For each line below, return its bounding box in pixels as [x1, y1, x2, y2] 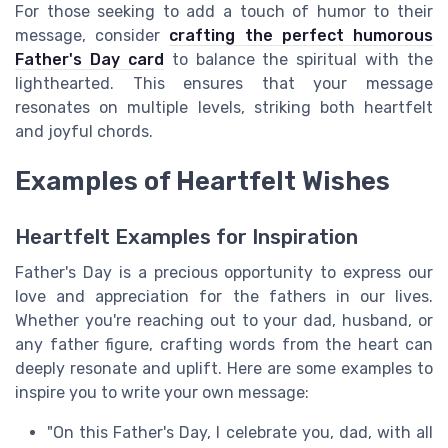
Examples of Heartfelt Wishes [15, 166, 390, 197]
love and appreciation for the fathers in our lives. [15, 287, 433, 307]
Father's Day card [15, 50, 164, 70]
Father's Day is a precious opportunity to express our [15, 263, 433, 283]
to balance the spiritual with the [163, 50, 433, 70]
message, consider [15, 26, 170, 46]
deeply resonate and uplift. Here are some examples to [15, 359, 433, 379]
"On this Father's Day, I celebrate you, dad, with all [47, 423, 433, 443]
